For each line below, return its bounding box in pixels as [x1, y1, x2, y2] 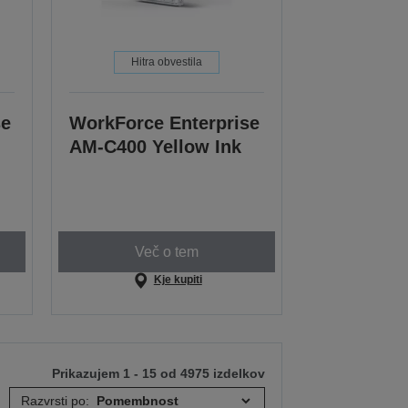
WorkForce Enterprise [69, 113, 260, 134]
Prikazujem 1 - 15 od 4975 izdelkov [52, 366, 266, 382]
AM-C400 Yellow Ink [69, 137, 242, 158]
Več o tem [135, 243, 199, 260]
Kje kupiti [153, 273, 202, 287]
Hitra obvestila [131, 56, 203, 69]
